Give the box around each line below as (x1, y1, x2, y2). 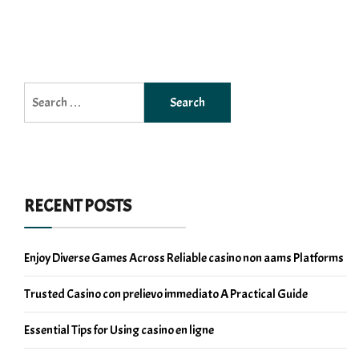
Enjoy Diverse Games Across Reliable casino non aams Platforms (24, 249, 344, 266)
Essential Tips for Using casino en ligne (24, 321, 214, 338)
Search (23, 83, 58, 99)
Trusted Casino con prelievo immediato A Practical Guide (24, 285, 308, 302)
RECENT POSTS (24, 194, 131, 217)
